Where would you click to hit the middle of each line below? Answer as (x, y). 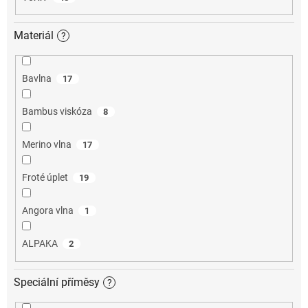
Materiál (34, 36)
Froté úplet (45, 178)
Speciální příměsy (57, 282)
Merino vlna (46, 145)
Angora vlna (47, 211)
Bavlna (36, 79)
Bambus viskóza (57, 112)
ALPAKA (40, 244)
